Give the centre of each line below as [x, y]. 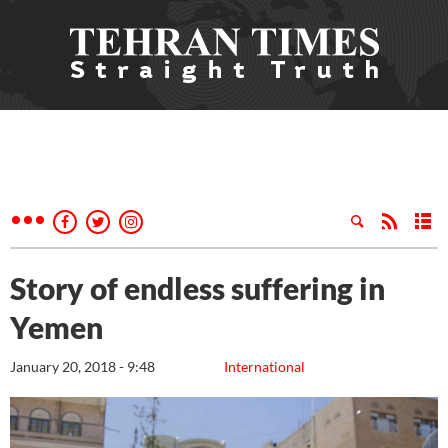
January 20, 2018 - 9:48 [82, 366]
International [264, 366]
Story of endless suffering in [197, 288]
